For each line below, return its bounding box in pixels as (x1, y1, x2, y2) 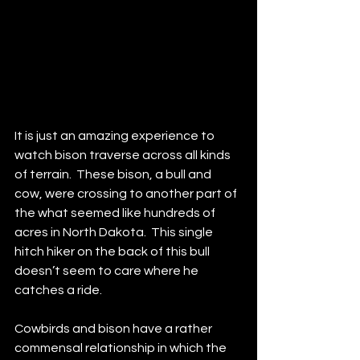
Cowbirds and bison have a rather (14, 322, 215, 336)
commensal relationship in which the (14, 342, 229, 355)
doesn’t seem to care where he (14, 264, 201, 278)
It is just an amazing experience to (14, 129, 217, 143)
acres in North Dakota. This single (14, 226, 215, 239)
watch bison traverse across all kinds (14, 149, 233, 162)
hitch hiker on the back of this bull (14, 245, 212, 259)
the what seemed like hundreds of (14, 207, 218, 220)
